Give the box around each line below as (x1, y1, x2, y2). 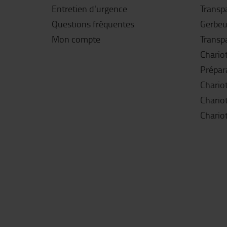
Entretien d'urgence (52, 3, 127, 15)
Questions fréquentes (52, 18, 134, 30)
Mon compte (52, 33, 100, 45)
